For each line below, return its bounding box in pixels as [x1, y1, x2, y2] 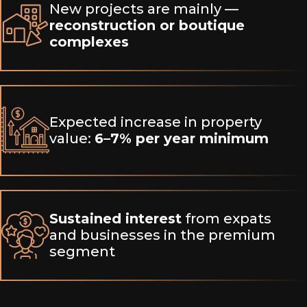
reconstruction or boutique [49, 17, 245, 34]
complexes [49, 34, 129, 51]
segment [49, 243, 115, 260]
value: [49, 130, 95, 147]
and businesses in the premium [49, 227, 275, 244]
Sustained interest [49, 210, 182, 228]
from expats [182, 210, 271, 228]
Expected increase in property [49, 114, 262, 131]
